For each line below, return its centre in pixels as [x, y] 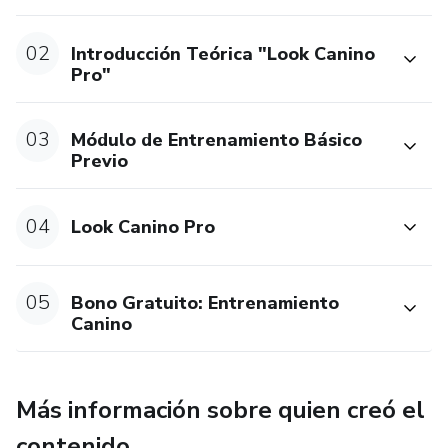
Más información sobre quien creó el [220, 410]
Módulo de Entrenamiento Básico [217, 140]
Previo [100, 161]
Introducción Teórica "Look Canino [223, 53]
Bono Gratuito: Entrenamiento [205, 303]
